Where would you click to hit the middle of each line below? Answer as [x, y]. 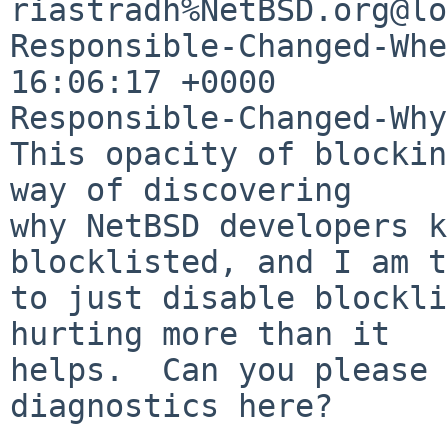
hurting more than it [200, 333]
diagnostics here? [171, 405]
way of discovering [181, 189]
